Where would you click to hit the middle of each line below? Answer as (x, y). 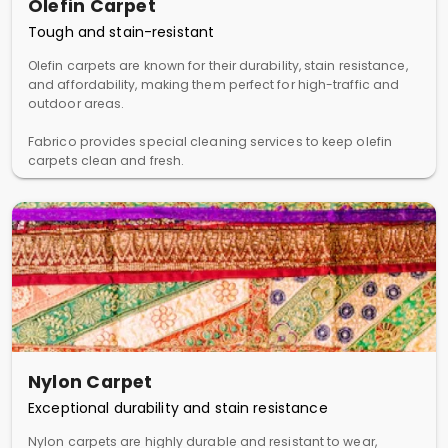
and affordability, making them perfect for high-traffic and (214, 84)
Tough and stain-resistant (121, 32)
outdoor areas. (76, 103)
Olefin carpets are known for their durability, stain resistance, (218, 65)
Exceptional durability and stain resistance (178, 408)
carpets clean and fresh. (106, 160)
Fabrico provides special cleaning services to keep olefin (210, 141)
